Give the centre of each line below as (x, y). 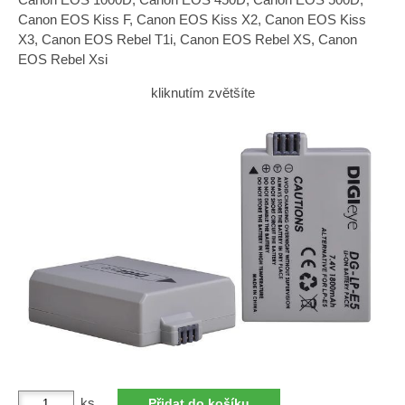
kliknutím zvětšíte (202, 93)
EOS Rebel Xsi (63, 59)
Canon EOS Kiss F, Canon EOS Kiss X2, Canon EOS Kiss (192, 19)
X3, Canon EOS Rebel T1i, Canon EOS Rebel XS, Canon (188, 39)
